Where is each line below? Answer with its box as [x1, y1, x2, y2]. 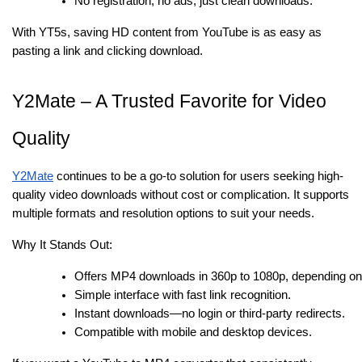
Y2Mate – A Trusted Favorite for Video [12, 90, 326, 112]
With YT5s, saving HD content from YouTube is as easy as [12, 25, 322, 39]
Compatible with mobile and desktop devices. [74, 325, 313, 339]
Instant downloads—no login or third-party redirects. [74, 306, 346, 320]
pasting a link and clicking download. [12, 44, 203, 57]
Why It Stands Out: [12, 238, 112, 251]
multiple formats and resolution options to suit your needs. [12, 206, 314, 220]
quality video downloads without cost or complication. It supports [12, 187, 349, 201]
